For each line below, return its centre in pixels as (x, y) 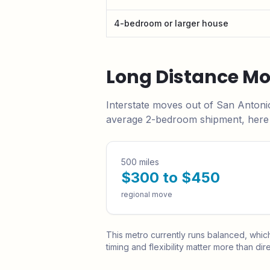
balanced (226, 235)
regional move (147, 194)
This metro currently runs (157, 235)
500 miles (140, 162)
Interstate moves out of (161, 105)
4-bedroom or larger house (171, 23)
